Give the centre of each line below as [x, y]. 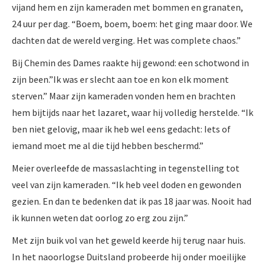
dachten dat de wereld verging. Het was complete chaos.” [126, 40]
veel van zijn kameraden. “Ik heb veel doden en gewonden [127, 184]
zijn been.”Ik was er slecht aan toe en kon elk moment [120, 79]
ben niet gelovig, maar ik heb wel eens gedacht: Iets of [121, 129]
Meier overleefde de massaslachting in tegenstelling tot [126, 168]
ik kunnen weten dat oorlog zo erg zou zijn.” [100, 217]
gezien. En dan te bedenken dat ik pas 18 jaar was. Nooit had [132, 201]
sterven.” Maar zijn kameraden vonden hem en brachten [124, 96]
